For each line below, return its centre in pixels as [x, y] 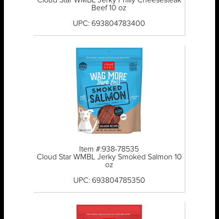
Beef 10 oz [109, 8]
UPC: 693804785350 [109, 181]
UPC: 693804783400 [109, 24]
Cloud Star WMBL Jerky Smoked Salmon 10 [109, 157]
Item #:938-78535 [109, 149]
